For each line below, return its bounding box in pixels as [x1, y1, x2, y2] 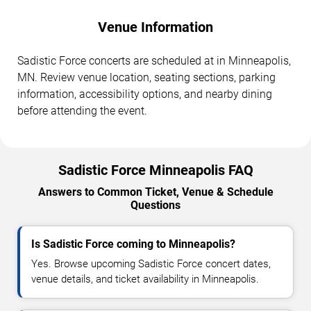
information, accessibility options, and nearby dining [17, 87, 272, 101]
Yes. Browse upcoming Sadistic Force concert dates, [31, 257, 271, 270]
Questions [131, 198, 180, 212]
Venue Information [98, 18, 213, 35]
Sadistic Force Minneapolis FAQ [58, 161, 253, 178]
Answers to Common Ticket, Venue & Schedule [37, 185, 274, 199]
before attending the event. [17, 103, 147, 117]
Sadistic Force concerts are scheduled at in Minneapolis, [17, 53, 291, 67]
